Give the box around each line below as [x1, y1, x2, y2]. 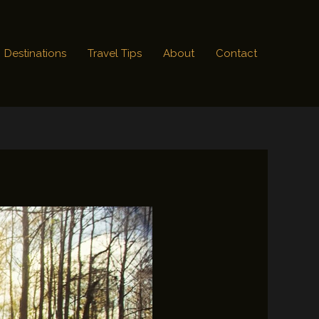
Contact [216, 47, 257, 60]
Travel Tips [88, 47, 142, 60]
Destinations [4, 47, 66, 60]
